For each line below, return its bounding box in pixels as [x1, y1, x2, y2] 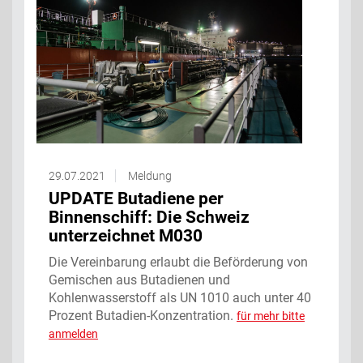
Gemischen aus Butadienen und [49, 271, 230, 288]
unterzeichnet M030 [49, 225, 203, 246]
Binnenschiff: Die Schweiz [49, 207, 250, 227]
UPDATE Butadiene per [49, 188, 224, 208]
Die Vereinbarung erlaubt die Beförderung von [49, 254, 308, 270]
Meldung [128, 169, 172, 182]
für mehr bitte [237, 309, 305, 322]
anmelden [49, 327, 98, 340]
